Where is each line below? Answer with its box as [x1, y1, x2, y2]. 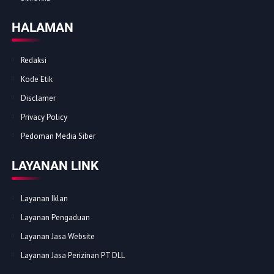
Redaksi [20, 55, 46, 66]
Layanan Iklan [20, 193, 68, 204]
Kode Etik [20, 74, 53, 85]
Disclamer [20, 93, 56, 104]
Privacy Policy [20, 112, 67, 123]
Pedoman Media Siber [20, 131, 95, 142]
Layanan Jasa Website [20, 231, 95, 242]
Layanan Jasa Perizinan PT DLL [20, 250, 125, 261]
